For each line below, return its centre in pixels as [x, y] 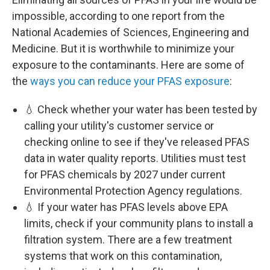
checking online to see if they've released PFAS [137, 142]
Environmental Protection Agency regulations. [133, 190]
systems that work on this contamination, [123, 256]
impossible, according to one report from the [118, 16]
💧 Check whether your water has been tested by [141, 109]
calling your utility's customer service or [119, 125]
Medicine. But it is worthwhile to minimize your [123, 48]
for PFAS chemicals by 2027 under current [125, 174]
